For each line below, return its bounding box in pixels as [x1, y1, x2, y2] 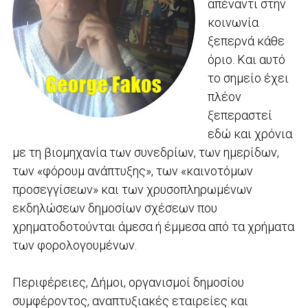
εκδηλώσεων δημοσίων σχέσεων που [12, 200, 217, 215]
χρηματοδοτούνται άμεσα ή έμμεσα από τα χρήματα [12, 219, 294, 234]
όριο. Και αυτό [207, 52, 285, 67]
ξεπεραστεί [207, 107, 272, 122]
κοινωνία [207, 14, 258, 30]
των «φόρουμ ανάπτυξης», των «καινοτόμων [12, 163, 253, 178]
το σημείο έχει [207, 70, 289, 85]
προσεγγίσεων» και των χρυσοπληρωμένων [12, 181, 252, 197]
